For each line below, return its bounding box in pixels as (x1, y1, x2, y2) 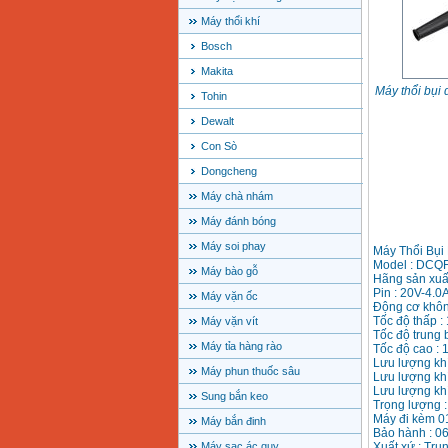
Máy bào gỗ (200, 265, 258, 278)
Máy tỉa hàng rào (200, 340, 282, 353)
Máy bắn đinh (200, 415, 266, 428)
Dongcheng (200, 165, 257, 178)
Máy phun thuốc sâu (200, 365, 300, 378)
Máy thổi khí (200, 15, 260, 28)
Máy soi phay (200, 240, 266, 253)
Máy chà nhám (200, 190, 273, 203)
